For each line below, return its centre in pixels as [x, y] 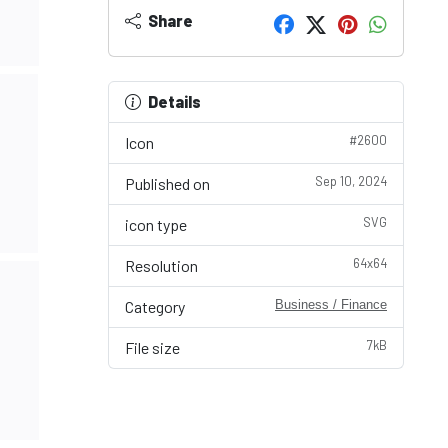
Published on [167, 183]
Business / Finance [331, 304]
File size [152, 347]
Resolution [161, 265]
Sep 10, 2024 [351, 181]
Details [174, 101]
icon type [156, 224]
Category [155, 306]
